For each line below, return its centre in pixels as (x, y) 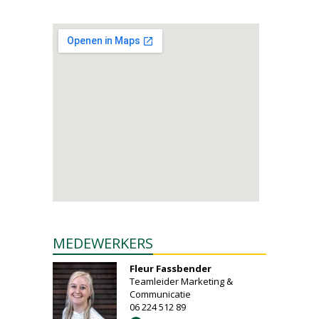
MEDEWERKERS (103, 243)
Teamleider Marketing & (181, 281)
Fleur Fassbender (171, 268)
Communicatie (160, 294)
